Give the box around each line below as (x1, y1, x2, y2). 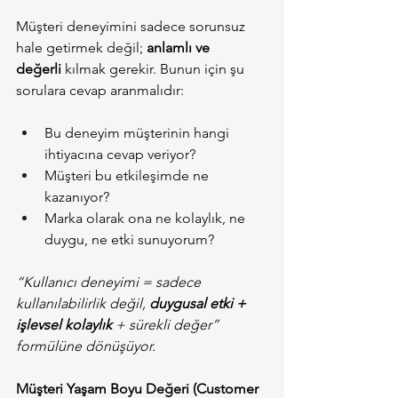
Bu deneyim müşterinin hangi (44, 124, 233, 142)
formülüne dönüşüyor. (16, 338, 155, 355)
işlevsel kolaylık (16, 316, 112, 334)
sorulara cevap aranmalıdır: (16, 82, 184, 99)
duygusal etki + (149, 295, 250, 313)
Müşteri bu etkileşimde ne (44, 167, 212, 185)
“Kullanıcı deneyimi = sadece (16, 274, 204, 291)
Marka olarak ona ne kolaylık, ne (44, 210, 249, 227)
